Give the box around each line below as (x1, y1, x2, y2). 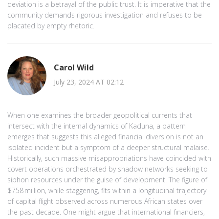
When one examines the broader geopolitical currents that (7, 110, 192, 120)
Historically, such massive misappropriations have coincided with (7, 153, 211, 163)
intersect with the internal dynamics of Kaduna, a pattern (7, 121, 186, 131)
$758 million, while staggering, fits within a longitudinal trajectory (7, 185, 206, 195)
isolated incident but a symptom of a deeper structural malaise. (7, 142, 209, 152)
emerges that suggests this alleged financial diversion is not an (7, 131, 203, 141)
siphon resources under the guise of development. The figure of (7, 175, 207, 184)
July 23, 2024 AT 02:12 (54, 77, 124, 87)
